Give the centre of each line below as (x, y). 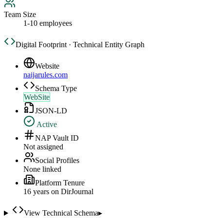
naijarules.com (45, 75)
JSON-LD (51, 111)
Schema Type (56, 89)
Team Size (20, 15)
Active (46, 125)
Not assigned (43, 147)
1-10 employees (48, 23)
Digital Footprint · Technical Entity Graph (80, 45)
